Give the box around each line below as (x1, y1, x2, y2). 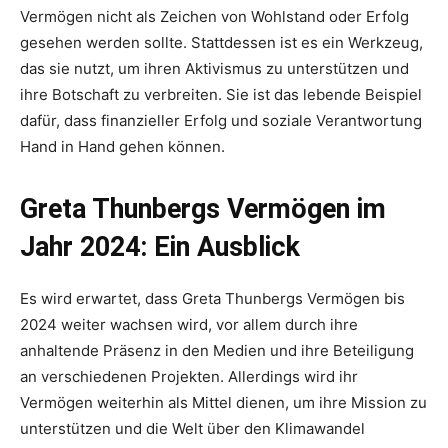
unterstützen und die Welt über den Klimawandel (20, 419, 365, 439)
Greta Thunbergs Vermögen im (20, 193, 386, 226)
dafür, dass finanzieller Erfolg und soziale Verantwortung (20, 111, 422, 131)
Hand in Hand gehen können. (20, 137, 225, 157)
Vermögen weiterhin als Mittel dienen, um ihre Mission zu (20, 393, 427, 413)
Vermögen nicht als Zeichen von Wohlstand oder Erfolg (20, 7, 409, 27)
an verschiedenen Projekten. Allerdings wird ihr (20, 367, 358, 387)
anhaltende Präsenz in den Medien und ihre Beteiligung (20, 341, 414, 361)
